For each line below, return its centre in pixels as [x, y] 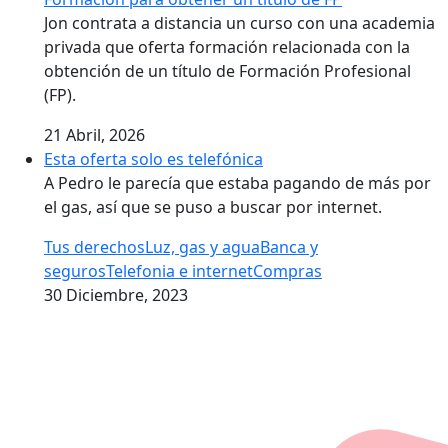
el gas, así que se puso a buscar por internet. [213, 207]
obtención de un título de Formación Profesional [227, 71]
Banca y [289, 247]
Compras [287, 271]
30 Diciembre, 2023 [116, 295]
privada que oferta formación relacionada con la [227, 47]
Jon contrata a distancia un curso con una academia [239, 23]
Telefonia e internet [179, 271]
